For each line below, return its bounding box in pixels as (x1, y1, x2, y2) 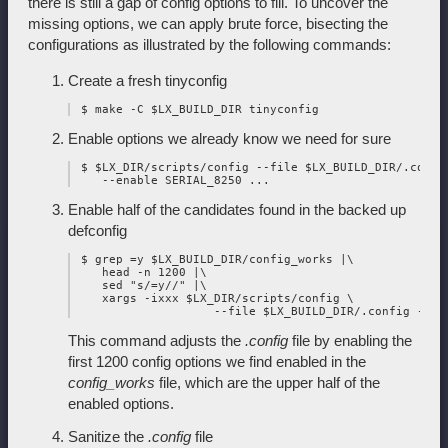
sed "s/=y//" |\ (74, 278, 207, 292)
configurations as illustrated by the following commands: (28, 35, 391, 53)
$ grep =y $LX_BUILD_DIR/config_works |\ (74, 252, 354, 266)
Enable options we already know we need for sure (68, 129, 391, 147)
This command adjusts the (68, 331, 245, 349)
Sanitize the (68, 427, 148, 445)
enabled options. (68, 394, 174, 412)
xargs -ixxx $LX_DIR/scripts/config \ (74, 291, 354, 305)
